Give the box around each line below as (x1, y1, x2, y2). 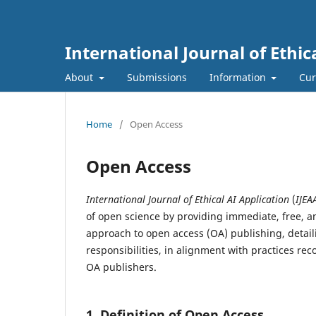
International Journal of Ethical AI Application (86, 192, 292, 206)
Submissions (126, 70, 187, 84)
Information (209, 70, 269, 84)
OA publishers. (86, 260, 157, 274)
